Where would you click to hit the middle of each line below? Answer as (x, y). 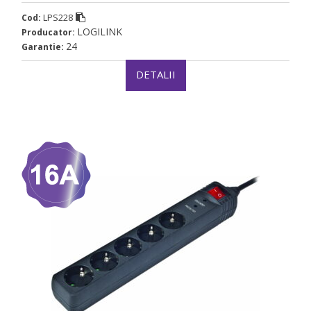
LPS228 (58, 18)
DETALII (155, 75)
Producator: (49, 33)
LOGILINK (100, 32)
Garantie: (44, 47)
